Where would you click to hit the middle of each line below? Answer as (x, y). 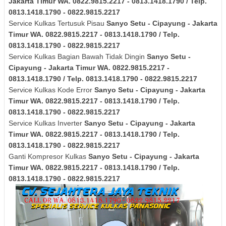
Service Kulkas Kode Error (51, 90)
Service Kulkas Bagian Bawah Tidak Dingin (78, 56)
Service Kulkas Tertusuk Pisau (58, 23)
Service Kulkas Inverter (46, 123)
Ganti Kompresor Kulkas (48, 156)
